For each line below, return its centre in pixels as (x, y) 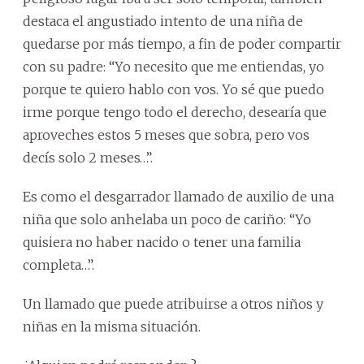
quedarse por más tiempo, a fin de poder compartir (182, 43)
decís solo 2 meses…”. (88, 157)
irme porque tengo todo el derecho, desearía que (175, 112)
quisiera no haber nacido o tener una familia (162, 242)
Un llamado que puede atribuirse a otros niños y (173, 303)
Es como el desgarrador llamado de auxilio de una (178, 196)
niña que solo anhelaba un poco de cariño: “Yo (167, 219)
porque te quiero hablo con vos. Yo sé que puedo (173, 89)
